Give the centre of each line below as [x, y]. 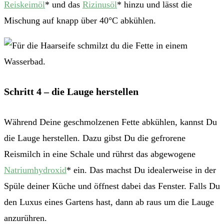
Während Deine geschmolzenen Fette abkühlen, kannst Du [110, 122]
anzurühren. [25, 218]
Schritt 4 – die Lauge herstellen [71, 92]
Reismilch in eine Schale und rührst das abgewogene [100, 154]
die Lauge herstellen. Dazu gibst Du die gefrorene [95, 138]
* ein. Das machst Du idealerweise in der [141, 170]
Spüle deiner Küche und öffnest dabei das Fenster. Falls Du [112, 186]
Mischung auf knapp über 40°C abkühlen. [80, 20]
